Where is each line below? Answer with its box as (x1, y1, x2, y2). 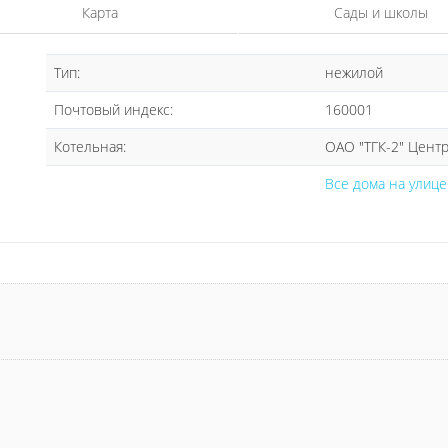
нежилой (325, 63, 383, 82)
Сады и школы (333, 3, 428, 22)
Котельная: (54, 137, 126, 156)
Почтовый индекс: (54, 100, 173, 119)
